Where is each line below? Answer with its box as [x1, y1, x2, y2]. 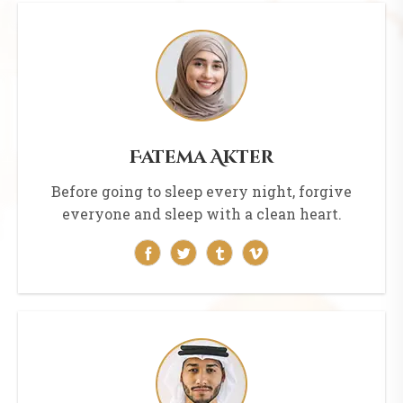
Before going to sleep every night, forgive [51, 182, 352, 201]
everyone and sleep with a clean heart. [61, 204, 342, 224]
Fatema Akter [130, 145, 273, 170]
